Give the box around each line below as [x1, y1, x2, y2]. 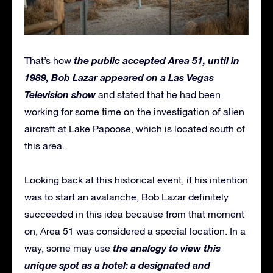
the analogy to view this [110, 242, 221, 254]
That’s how [24, 55, 74, 66]
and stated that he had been [96, 89, 221, 101]
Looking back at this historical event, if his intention [24, 174, 248, 186]
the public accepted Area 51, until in [74, 54, 239, 66]
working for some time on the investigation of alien [24, 106, 244, 118]
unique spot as [24, 259, 92, 271]
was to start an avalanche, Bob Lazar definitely [24, 191, 229, 203]
